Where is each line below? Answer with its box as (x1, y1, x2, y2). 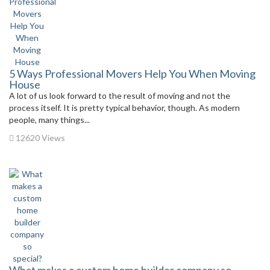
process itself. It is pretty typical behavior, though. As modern (9, 102, 240, 113)
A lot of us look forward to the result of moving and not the (9, 90, 230, 101)
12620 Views (14, 133, 65, 143)
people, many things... (9, 115, 90, 125)
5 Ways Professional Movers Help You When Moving (9, 67, 256, 80)
